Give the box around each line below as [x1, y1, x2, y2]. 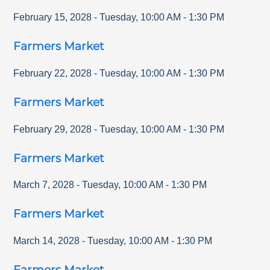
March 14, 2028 [13, 235, 80, 246]
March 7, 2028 [13, 180, 75, 190]
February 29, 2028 [13, 124, 92, 134]
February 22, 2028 [13, 67, 92, 78]
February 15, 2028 [13, 12, 92, 23]
